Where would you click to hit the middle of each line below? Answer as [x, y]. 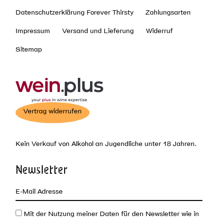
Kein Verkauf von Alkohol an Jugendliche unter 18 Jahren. [106, 143]
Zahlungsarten [168, 12]
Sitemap [29, 49]
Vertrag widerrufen [53, 111]
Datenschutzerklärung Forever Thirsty [74, 12]
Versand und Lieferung [98, 31]
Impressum [33, 31]
